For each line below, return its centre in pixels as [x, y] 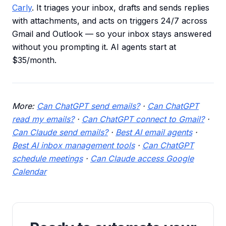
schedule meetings [47, 159]
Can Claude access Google [142, 159]
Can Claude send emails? [60, 132]
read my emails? [43, 119]
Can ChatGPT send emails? [88, 106]
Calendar [29, 172]
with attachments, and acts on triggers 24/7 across [110, 21]
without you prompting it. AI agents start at [94, 47]
